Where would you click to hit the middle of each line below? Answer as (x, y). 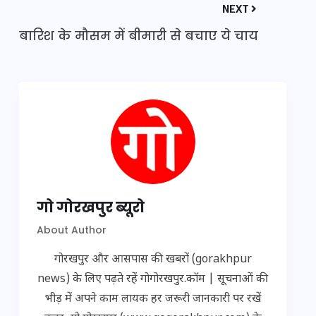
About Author (72, 230)
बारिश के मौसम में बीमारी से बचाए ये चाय (139, 36)
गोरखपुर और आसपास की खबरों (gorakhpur (153, 260)
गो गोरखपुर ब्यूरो (91, 207)
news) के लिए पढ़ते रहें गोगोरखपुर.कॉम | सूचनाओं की (153, 280)
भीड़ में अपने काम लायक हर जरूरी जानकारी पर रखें (153, 299)
